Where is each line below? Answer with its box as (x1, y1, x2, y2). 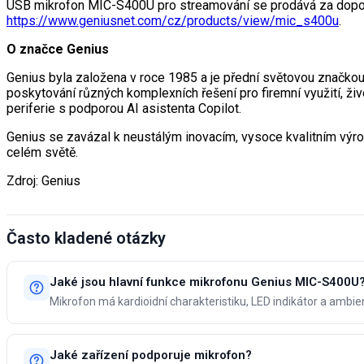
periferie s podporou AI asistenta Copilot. (6, 100, 241, 116)
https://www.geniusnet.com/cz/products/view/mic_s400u (6, 12, 339, 28)
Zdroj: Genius (6, 172, 80, 188)
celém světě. (6, 144, 78, 160)
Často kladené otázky (6, 228, 166, 249)
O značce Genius (6, 41, 109, 57)
